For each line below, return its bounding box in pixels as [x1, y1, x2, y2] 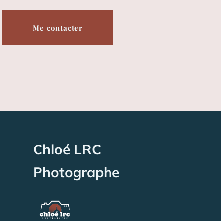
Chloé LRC [33, 140, 102, 158]
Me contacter [32, 22, 83, 33]
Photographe [33, 163, 120, 181]
